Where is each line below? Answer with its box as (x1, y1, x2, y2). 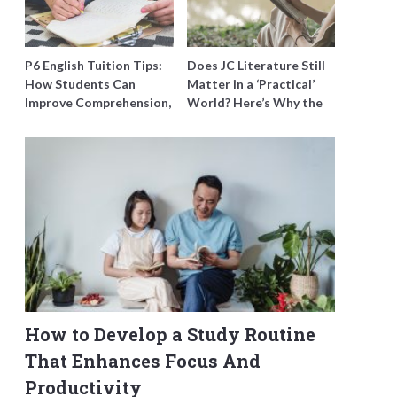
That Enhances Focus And (25, 348, 261, 372)
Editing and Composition (25, 113, 172, 128)
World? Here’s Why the (186, 95, 323, 110)
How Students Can (25, 76, 136, 91)
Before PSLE (25, 132, 96, 147)
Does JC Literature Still (186, 58, 325, 73)
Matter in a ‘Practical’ (186, 76, 315, 91)
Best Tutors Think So (186, 113, 312, 128)
